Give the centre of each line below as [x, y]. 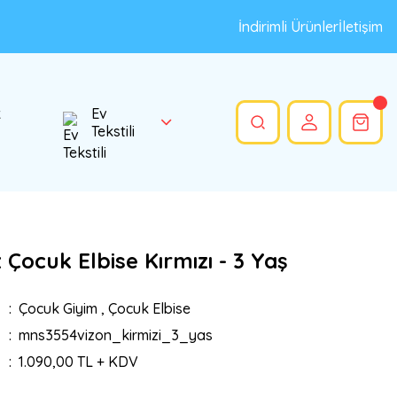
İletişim [361, 27]
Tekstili [113, 131]
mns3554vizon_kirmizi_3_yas [115, 335]
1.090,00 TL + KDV [78, 362]
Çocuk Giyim [58, 308]
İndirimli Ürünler [288, 27]
